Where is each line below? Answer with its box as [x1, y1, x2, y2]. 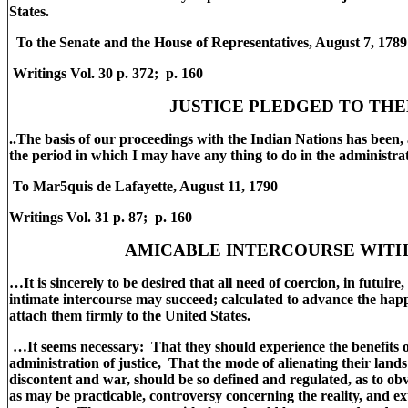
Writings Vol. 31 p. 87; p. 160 [9, 209, 196, 225]
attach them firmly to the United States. [9, 308, 250, 323]
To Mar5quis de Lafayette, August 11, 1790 [9, 178, 278, 194]
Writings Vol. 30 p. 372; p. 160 [9, 66, 207, 81]
